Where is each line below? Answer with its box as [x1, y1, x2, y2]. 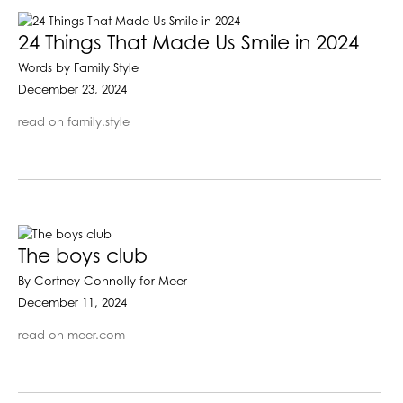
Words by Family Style [18, 62, 139, 75]
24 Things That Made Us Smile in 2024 [18, 32, 359, 55]
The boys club [18, 246, 148, 268]
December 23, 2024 [18, 84, 127, 96]
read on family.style [18, 116, 130, 129]
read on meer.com [18, 329, 125, 342]
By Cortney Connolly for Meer [18, 275, 187, 288]
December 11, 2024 [18, 297, 127, 309]
